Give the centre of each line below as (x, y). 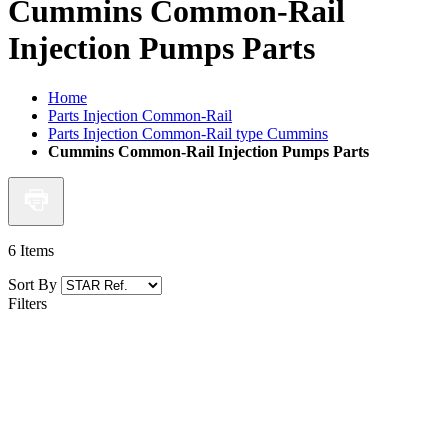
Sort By (32, 284)
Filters (27, 303)
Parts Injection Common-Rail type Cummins (188, 133)
